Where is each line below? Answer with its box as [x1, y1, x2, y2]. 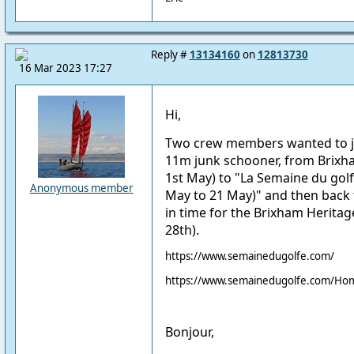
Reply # [150, 47, 190, 62]
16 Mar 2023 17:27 [18, 61, 112, 75]
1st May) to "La [164, 168, 257, 186]
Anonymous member [29, 181, 134, 195]
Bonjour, [164, 322, 214, 341]
